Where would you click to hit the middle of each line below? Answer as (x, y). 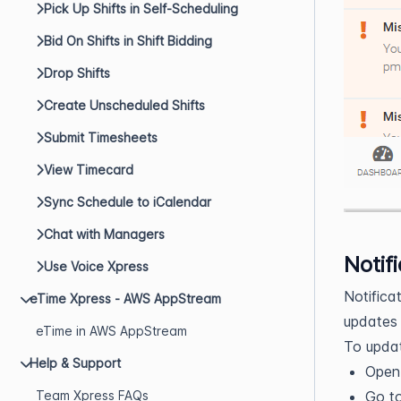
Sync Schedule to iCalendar (128, 202)
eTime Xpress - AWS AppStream (125, 299)
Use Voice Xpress (96, 266)
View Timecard (89, 170)
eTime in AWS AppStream (111, 331)
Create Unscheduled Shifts (124, 105)
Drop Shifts (77, 73)
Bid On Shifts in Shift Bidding (128, 41)
